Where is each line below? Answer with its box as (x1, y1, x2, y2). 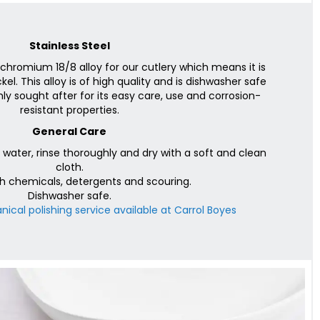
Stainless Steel (29, 39, 110, 53)
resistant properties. (19, 103, 119, 117)
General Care (32, 124, 106, 139)
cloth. (55, 160, 84, 174)
